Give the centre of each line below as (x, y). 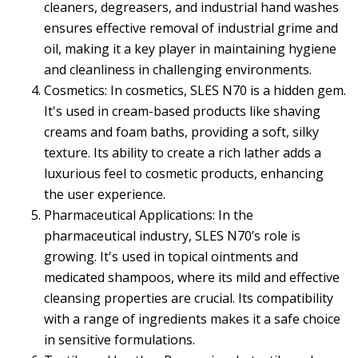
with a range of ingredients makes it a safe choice (192, 319)
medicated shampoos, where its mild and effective (192, 278)
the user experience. (105, 195)
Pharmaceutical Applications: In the (149, 215)
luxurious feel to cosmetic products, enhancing (184, 174)
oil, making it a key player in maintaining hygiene (190, 49)
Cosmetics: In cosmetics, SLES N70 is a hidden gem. (195, 91)
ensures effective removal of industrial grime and (191, 28)
